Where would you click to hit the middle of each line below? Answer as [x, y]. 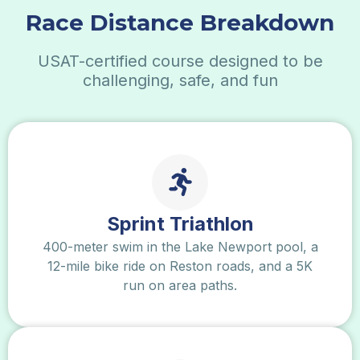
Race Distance [113, 22]
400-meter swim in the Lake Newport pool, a [180, 246]
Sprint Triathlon [180, 223]
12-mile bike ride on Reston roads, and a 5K [180, 266]
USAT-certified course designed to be [180, 61]
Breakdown [267, 22]
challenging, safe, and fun [180, 80]
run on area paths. [180, 285]
